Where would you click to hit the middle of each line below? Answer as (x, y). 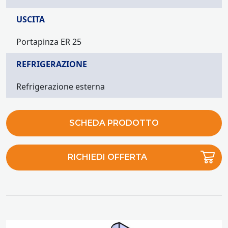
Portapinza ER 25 (49, 41)
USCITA (31, 19)
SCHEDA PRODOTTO (114, 123)
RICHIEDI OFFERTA (108, 157)
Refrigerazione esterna (61, 86)
